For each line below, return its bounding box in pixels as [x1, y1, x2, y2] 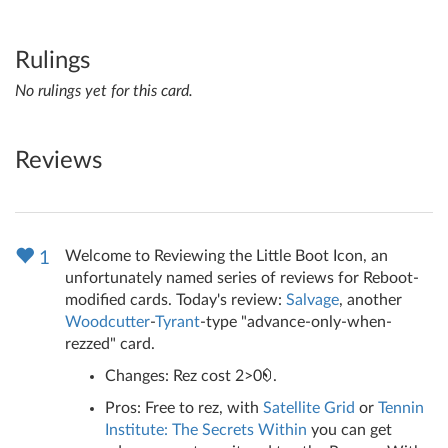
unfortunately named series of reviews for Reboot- [65, 270, 419, 287]
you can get [307, 422, 392, 439]
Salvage [286, 292, 339, 309]
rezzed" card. [65, 336, 155, 353]
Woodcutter [65, 314, 150, 331]
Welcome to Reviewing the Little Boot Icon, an [65, 248, 388, 265]
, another [339, 292, 402, 309]
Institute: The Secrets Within [105, 422, 307, 439]
